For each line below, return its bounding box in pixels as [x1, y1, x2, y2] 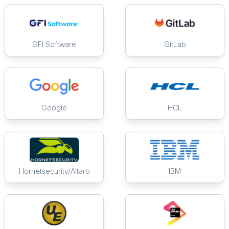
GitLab [164, 40, 186, 49]
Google [41, 103, 67, 112]
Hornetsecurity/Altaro [18, 167, 90, 176]
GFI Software [32, 40, 76, 49]
